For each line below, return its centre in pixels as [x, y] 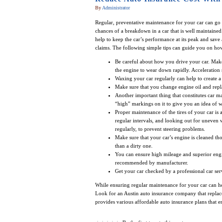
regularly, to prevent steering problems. [160, 129]
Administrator [116, 8]
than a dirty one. [134, 146]
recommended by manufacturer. [151, 163]
